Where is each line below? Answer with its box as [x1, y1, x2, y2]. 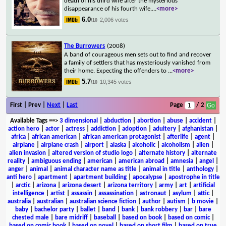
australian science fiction [70, 198, 136, 205]
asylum [172, 190, 192, 197]
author [142, 198, 161, 205]
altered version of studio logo [52, 149, 133, 156]
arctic [16, 182, 30, 189]
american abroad [119, 157, 164, 164]
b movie [192, 198, 214, 205]
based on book [122, 214, 162, 221]
